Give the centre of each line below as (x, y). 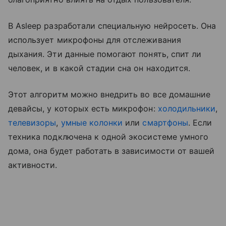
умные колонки (92, 122)
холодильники (187, 108)
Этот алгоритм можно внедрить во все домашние (109, 94)
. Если (200, 122)
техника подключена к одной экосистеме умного (108, 136)
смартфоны (165, 122)
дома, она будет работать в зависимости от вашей (111, 151)
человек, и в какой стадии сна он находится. (99, 68)
